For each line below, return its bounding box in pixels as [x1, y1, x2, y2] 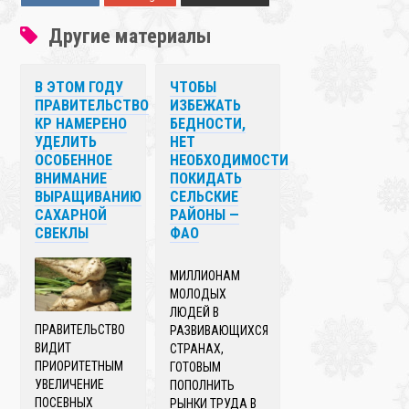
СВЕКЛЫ [35, 224, 89, 242]
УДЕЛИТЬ [35, 132, 98, 151]
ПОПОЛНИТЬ [170, 377, 236, 393]
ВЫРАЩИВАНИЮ [35, 187, 142, 205]
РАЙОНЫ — [170, 205, 240, 224]
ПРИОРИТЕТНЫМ [35, 358, 124, 373]
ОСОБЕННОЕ [35, 151, 113, 169]
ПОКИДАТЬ [170, 169, 243, 187]
